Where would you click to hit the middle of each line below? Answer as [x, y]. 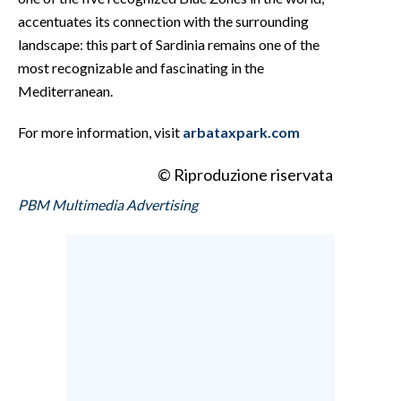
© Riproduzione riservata [245, 174]
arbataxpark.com [241, 132]
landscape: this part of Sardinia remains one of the [169, 44]
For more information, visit [100, 132]
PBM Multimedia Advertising [108, 204]
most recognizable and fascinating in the [141, 67]
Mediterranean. [65, 90]
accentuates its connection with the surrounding [163, 21]
